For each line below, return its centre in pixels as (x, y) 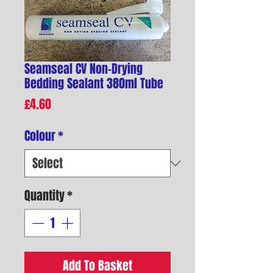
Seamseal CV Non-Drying (83, 69)
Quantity (44, 195)
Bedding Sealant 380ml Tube (94, 83)
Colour (40, 136)
